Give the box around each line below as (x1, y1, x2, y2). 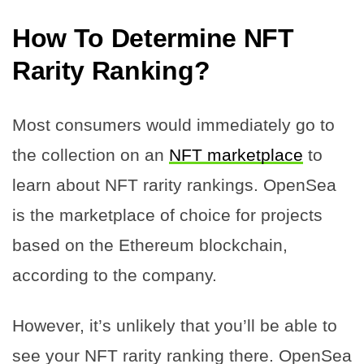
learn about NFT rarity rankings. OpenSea (12, 175, 336, 194)
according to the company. (12, 265, 217, 284)
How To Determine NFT (12, 23, 294, 53)
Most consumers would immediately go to (12, 115, 335, 134)
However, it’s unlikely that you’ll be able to (12, 315, 337, 335)
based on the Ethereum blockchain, (12, 235, 288, 254)
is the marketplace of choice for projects (12, 205, 323, 224)
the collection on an (12, 145, 169, 164)
